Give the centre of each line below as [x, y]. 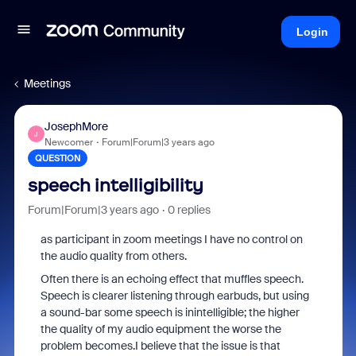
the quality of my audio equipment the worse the [161, 329]
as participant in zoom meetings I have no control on [171, 239]
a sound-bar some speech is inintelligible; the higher [170, 312]
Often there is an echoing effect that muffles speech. [172, 279]
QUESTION [57, 158]
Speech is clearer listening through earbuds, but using [174, 296]
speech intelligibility [115, 186]
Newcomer [68, 142]
